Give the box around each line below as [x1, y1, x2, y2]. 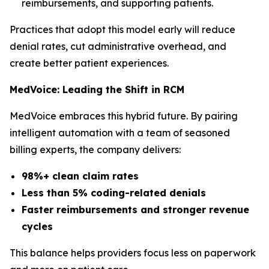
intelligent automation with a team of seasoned [10, 127, 230, 139]
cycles [22, 220, 53, 232]
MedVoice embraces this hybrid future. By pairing [10, 110, 238, 122]
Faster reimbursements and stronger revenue [22, 204, 249, 216]
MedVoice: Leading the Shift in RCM [10, 83, 184, 95]
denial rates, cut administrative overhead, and [10, 40, 226, 52]
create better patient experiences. [10, 57, 169, 69]
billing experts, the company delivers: [10, 144, 181, 156]
